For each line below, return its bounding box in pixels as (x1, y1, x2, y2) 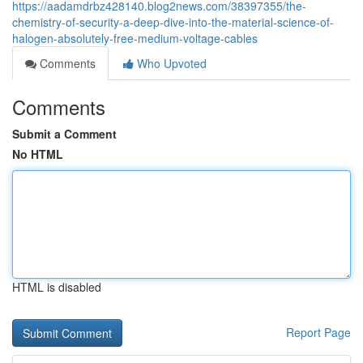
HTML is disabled (12, 279, 101, 295)
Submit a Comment (12, 126, 117, 142)
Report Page (286, 324, 351, 340)
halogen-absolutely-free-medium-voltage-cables (12, 30, 258, 46)
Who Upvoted (134, 55, 207, 71)
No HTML (12, 146, 63, 162)
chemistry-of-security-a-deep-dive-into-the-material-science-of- (12, 14, 334, 30)
